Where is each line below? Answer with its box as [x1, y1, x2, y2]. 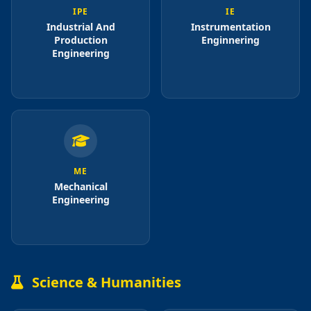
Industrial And [46, 20, 115, 34]
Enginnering [201, 33, 260, 47]
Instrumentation [190, 20, 271, 34]
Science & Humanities [32, 273, 181, 292]
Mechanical [53, 180, 108, 194]
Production [53, 33, 108, 47]
